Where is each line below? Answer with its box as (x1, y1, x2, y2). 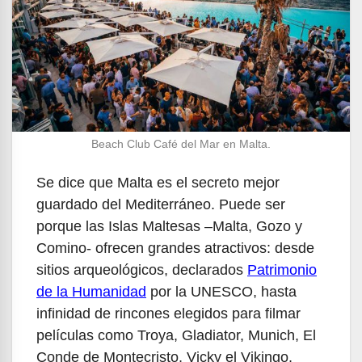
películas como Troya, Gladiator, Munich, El (36, 326, 316, 343)
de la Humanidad (36, 283, 146, 300)
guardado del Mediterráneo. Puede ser (36, 196, 285, 213)
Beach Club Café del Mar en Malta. (91, 137, 271, 150)
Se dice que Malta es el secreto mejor (36, 174, 280, 191)
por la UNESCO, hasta (146, 283, 297, 300)
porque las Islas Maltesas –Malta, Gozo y (36, 217, 302, 234)
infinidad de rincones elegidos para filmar (36, 305, 301, 322)
